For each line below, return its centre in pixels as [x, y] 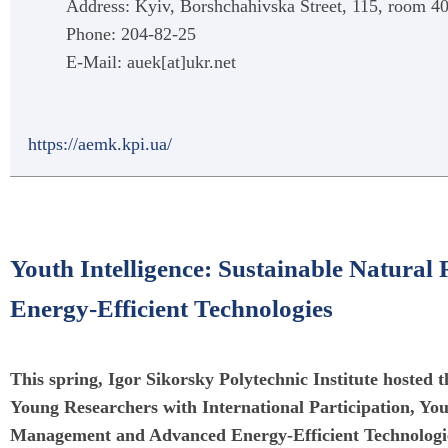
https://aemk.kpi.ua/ [100, 144]
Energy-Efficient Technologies [171, 308]
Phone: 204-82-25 [131, 34]
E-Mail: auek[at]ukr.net [151, 62]
